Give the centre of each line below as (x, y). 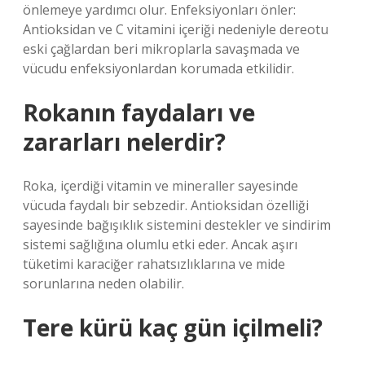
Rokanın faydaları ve (139, 112)
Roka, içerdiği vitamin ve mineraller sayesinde (161, 186)
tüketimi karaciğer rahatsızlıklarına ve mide (154, 264)
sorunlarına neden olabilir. (103, 284)
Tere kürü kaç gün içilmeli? (173, 328)
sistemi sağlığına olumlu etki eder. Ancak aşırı (160, 244)
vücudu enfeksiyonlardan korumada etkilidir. (158, 68)
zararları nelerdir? (124, 142)
